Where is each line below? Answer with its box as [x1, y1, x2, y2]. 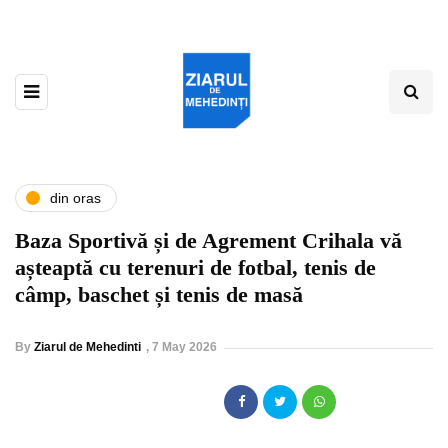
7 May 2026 [152, 340, 217, 355]
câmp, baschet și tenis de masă [15, 282, 303, 308]
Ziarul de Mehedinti [34, 340, 141, 355]
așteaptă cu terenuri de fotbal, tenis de [15, 255, 376, 281]
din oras [50, 189, 101, 206]
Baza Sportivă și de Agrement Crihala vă [15, 228, 402, 254]
